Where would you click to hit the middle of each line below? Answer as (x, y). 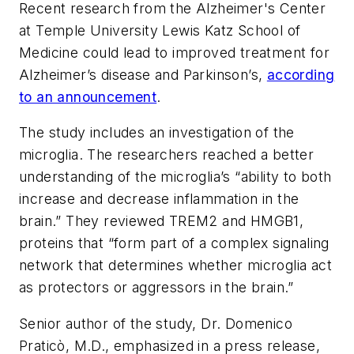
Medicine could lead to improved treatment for (174, 52)
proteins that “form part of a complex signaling (174, 243)
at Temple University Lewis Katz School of (160, 30)
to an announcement (88, 96)
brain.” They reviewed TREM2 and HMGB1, (162, 221)
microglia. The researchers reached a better (167, 155)
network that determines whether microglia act (175, 265)
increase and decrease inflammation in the (159, 199)
